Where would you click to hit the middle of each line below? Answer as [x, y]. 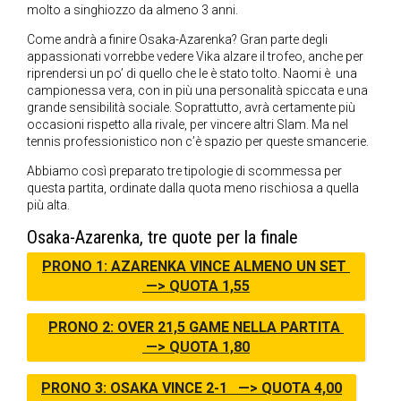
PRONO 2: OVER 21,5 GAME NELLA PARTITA [196, 328]
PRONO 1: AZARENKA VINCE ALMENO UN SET [196, 267]
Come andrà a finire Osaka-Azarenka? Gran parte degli [177, 40]
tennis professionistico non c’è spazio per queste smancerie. [198, 142]
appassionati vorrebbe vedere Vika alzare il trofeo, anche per [195, 57]
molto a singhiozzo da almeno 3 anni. [132, 10]
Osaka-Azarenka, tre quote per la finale [162, 238]
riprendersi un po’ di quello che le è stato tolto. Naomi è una [192, 74]
